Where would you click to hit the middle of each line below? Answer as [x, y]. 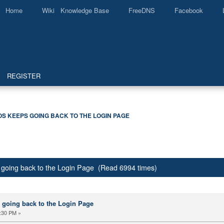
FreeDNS [142, 10]
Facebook [189, 10]
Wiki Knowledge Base [75, 10]
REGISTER [24, 76]
